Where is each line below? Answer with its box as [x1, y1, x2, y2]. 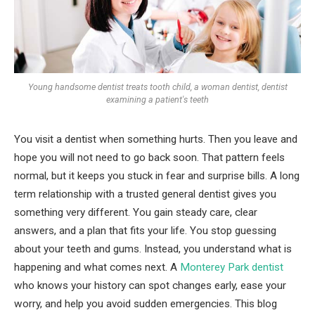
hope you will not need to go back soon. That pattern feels [14, 151, 285, 165]
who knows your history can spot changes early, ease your [14, 279, 286, 292]
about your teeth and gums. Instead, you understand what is [14, 243, 292, 256]
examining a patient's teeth [106, 94, 209, 105]
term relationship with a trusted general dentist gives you [14, 188, 276, 201]
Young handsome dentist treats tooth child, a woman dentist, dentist [27, 82, 288, 93]
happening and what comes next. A [14, 261, 180, 274]
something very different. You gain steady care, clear [14, 206, 257, 219]
